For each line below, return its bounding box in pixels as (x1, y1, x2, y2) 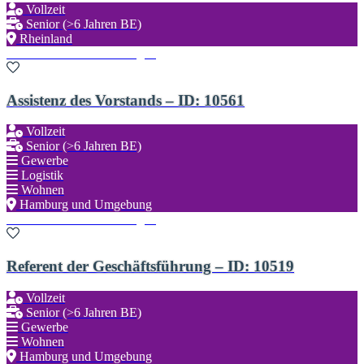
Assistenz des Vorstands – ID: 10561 (6, 91, 245, 109)
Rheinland (19, 31, 72, 45)
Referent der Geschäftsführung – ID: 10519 (6, 258, 294, 275)
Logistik (21, 168, 63, 183)
